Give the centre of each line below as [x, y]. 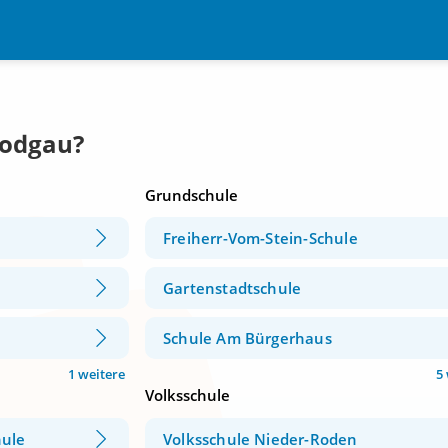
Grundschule [191, 195]
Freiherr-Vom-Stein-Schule [260, 238]
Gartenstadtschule [232, 288]
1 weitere [96, 374]
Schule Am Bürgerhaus [247, 338]
